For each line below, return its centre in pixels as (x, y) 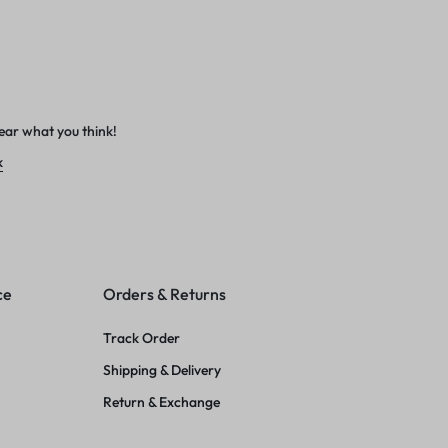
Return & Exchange (162, 401)
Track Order (142, 337)
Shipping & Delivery (162, 369)
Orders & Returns (165, 293)
